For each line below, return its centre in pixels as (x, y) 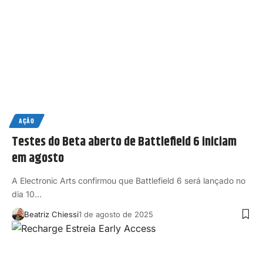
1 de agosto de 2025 (116, 214)
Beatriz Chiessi (51, 214)
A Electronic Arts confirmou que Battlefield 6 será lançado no (129, 180)
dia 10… (27, 194)
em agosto (38, 158)
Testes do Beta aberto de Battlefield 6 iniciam (124, 142)
